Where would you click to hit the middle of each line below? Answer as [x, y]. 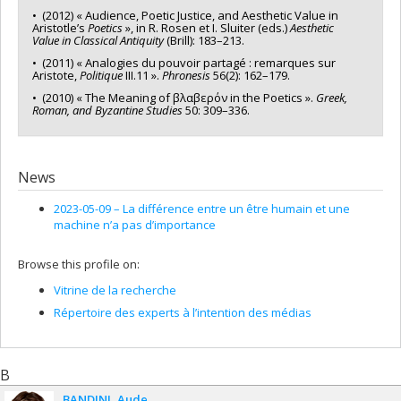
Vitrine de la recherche [115, 290]
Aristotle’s [60, 27]
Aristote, [56, 75]
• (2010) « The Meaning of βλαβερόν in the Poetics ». [174, 97]
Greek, [332, 97]
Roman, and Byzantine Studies [107, 110]
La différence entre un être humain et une [236, 209]
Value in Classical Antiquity [98, 40]
